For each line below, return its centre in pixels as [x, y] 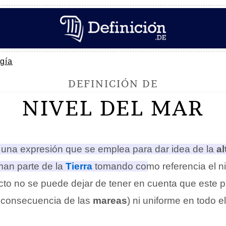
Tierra [79, 166]
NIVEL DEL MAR [113, 108]
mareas [110, 201]
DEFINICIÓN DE [113, 83]
